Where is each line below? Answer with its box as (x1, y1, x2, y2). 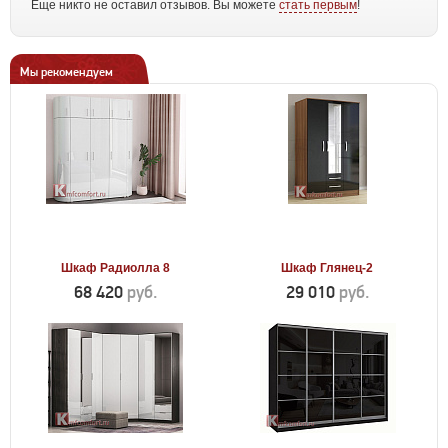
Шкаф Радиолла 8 (60, 261, 170, 275)
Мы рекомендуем (20, 65, 113, 79)
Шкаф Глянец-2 (281, 261, 374, 275)
